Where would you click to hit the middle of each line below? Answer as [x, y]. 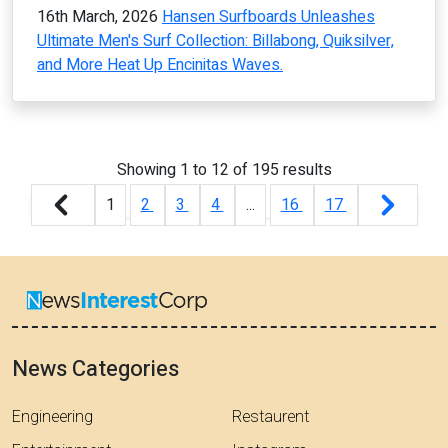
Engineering [52, 416]
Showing [148, 170]
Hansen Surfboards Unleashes [268, 17]
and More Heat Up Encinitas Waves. [160, 65]
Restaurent [270, 416]
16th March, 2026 [97, 17]
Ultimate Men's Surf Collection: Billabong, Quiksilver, [215, 41]
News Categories [95, 368]
